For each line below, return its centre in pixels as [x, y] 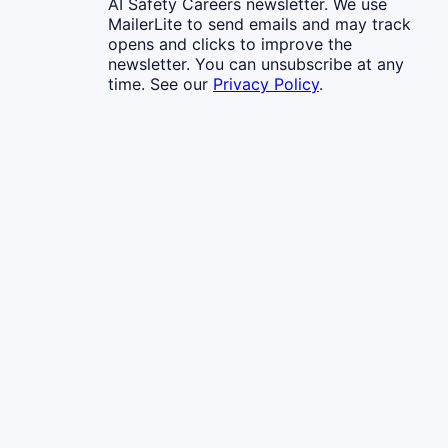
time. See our [158, 83]
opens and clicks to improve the [230, 43]
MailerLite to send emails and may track [259, 23]
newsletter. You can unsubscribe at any [256, 63]
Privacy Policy [266, 83]
